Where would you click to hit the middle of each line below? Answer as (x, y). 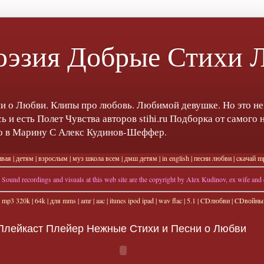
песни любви (213, 158)
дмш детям (141, 158)
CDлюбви (215, 201)
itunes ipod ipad (131, 201)
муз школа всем (96, 158)
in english (176, 158)
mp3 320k (16, 201)
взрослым (53, 158)
